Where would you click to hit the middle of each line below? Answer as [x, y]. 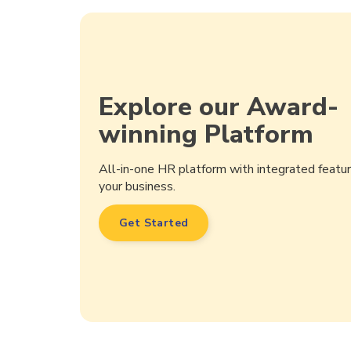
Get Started [154, 223]
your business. [137, 187]
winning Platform [206, 135]
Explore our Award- [219, 107]
